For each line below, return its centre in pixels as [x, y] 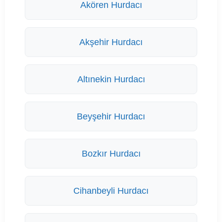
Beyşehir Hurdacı [111, 117]
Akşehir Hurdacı [111, 42]
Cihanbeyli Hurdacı [111, 191]
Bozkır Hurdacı [111, 154]
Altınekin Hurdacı [111, 80]
